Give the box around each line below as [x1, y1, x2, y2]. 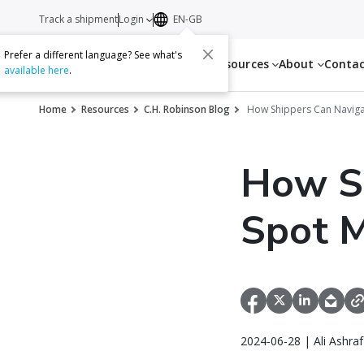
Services [156, 56, 205, 71]
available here [4, 63, 70, 78]
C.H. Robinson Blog [144, 102, 230, 116]
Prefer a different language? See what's [4, 48, 183, 63]
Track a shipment [39, 12, 118, 26]
